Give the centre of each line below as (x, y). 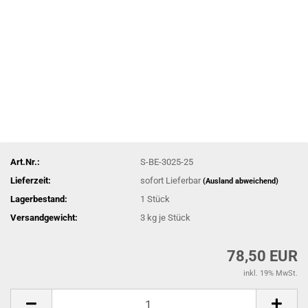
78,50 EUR (262, 256)
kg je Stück (168, 217)
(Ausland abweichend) (241, 181)
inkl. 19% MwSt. (271, 273)
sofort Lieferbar (172, 180)
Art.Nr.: (25, 162)
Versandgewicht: (44, 217)
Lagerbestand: (39, 199)
